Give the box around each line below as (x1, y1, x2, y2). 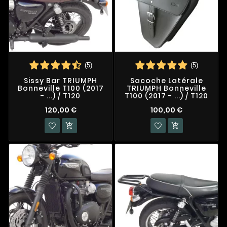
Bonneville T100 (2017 (17, 83, 104, 93)
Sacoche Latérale (130, 75, 203, 86)
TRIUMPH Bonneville (127, 83, 206, 93)
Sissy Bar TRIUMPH (24, 75, 97, 86)
